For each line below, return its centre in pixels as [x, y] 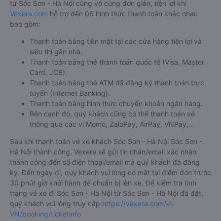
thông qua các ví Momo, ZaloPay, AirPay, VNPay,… [112, 124]
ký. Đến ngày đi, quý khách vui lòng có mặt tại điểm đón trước [110, 172]
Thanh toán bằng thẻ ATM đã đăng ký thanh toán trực [117, 82]
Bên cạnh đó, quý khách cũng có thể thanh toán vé [112, 113]
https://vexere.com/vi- [138, 203]
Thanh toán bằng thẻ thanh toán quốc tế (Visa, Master [117, 62]
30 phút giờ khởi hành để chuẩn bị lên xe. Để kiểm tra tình [103, 183]
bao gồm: [25, 24]
